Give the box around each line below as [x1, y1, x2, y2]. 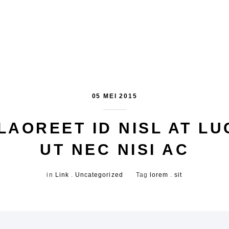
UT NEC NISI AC [40, 141, 189, 158]
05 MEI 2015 [91, 93, 138, 100]
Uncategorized [75, 171, 123, 178]
